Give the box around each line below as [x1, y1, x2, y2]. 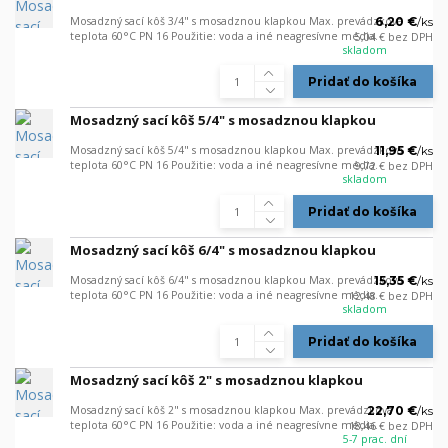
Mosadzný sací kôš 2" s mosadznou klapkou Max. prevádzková [70, 403, 393, 418]
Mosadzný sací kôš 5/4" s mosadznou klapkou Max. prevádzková [70, 143, 403, 158]
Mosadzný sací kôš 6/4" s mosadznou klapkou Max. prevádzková [70, 273, 403, 288]
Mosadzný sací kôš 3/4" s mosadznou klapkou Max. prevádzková [70, 13, 403, 28]
